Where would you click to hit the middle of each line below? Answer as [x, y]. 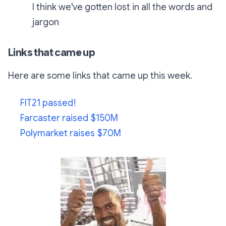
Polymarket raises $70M [71, 133]
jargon [46, 22]
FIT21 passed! [48, 103]
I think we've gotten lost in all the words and [122, 7]
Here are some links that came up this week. [100, 76]
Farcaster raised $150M [69, 118]
